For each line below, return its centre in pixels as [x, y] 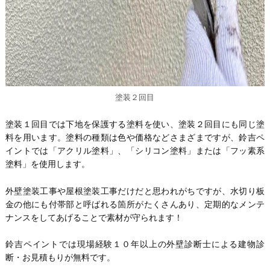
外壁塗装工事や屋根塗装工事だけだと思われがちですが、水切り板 [135, 191]
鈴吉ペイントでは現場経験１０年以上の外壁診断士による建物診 [135, 244]
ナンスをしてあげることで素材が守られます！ [94, 217]
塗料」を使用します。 [47, 164]
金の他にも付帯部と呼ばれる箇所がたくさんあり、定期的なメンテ [135, 204]
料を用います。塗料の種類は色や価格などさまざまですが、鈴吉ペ [135, 138]
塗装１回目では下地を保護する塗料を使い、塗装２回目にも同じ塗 [135, 124]
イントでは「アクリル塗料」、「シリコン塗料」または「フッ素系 [135, 151]
